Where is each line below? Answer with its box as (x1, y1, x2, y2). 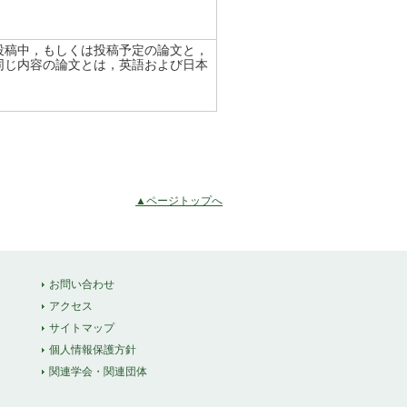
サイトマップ (49, 322, 114, 334)
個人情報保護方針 (49, 343, 136, 356)
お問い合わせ (49, 278, 114, 291)
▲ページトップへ (135, 194, 223, 207)
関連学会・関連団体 (49, 365, 147, 378)
